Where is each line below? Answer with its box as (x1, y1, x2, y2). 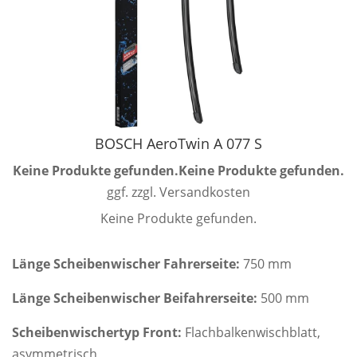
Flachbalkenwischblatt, (182, 323, 320, 341)
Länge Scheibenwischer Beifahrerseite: (12, 288, 257, 307)
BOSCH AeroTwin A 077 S (95, 133, 262, 153)
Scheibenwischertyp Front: (12, 323, 182, 341)
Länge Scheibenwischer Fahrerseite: (12, 254, 240, 273)
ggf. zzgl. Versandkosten (107, 182, 250, 201)
